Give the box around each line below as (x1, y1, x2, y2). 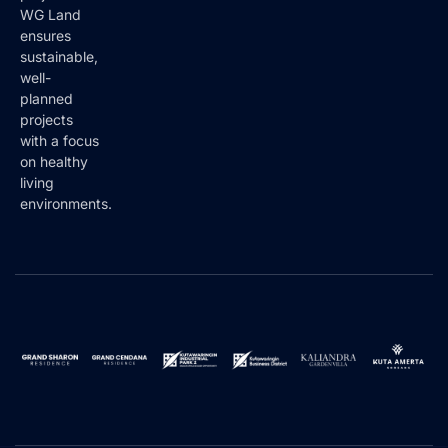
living (20, 197, 54, 215)
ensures (20, 50, 71, 68)
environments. (20, 218, 112, 236)
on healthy (20, 176, 88, 194)
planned (20, 113, 73, 131)
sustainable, (20, 71, 98, 89)
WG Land (20, 29, 81, 47)
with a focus (20, 155, 99, 173)
